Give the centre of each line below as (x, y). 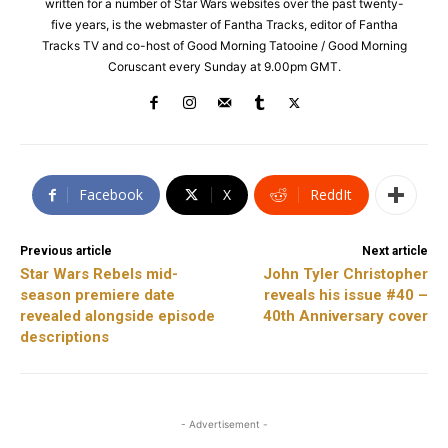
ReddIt (330, 195)
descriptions (64, 337)
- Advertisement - (224, 424)
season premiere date (97, 295)
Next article (394, 251)
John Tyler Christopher (345, 274)
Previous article (66, 251)
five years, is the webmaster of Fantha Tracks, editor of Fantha (224, 25)
